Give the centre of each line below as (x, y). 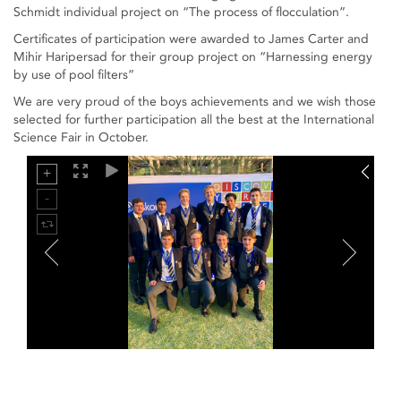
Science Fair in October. (81, 137)
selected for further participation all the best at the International (194, 119)
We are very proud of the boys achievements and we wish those (195, 102)
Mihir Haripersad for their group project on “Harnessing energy (193, 57)
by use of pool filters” (74, 75)
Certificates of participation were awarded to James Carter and (191, 39)
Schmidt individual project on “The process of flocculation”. (181, 12)
